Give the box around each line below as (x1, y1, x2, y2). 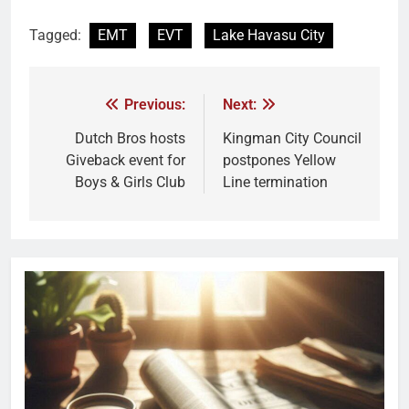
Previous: (124, 95, 185, 113)
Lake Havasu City (213, 26, 325, 44)
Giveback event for (66, 151, 185, 169)
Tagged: (29, 26, 85, 44)
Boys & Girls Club (75, 173, 185, 191)
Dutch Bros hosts (75, 129, 185, 147)
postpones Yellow (223, 151, 336, 169)
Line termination (223, 173, 328, 191)
